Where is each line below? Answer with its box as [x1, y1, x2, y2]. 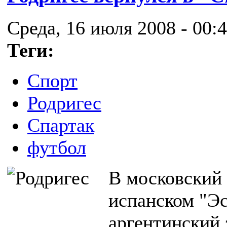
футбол [27, 137, 86, 159]
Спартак [27, 115, 94, 136]
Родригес [27, 92, 101, 114]
